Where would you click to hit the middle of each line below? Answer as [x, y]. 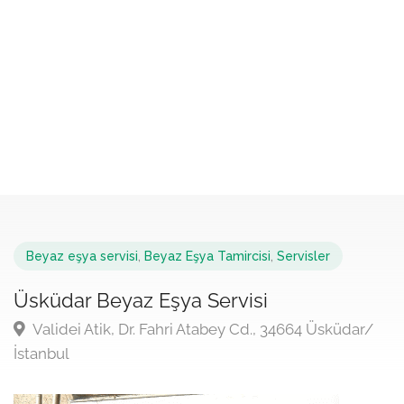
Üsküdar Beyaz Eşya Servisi [141, 300]
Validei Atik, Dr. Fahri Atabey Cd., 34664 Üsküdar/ [202, 329]
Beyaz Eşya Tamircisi [207, 256]
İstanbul [41, 353]
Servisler [303, 256]
